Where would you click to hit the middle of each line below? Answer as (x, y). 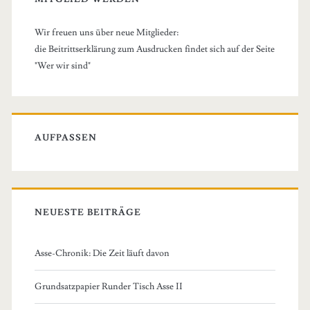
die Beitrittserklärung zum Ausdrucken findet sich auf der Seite (154, 49)
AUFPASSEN (66, 137)
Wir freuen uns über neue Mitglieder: (106, 33)
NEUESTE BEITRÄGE (88, 212)
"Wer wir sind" (62, 66)
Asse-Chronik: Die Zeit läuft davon (102, 253)
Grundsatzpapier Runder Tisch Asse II (108, 286)
